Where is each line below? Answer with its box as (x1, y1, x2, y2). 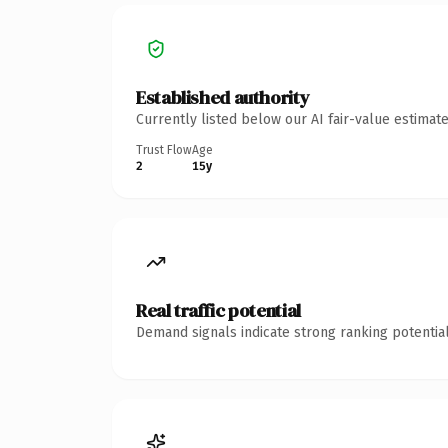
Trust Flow (136, 142, 192, 157)
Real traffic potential (136, 297, 301, 323)
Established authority (136, 84, 310, 110)
